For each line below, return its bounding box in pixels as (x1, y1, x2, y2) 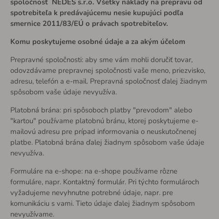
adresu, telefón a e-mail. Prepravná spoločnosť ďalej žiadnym (10, 76, 207, 87)
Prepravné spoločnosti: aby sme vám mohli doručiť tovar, (10, 55, 193, 65)
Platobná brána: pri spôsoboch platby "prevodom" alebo (10, 105, 192, 115)
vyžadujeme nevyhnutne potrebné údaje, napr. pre (10, 187, 173, 197)
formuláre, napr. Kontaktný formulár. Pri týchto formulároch (10, 176, 199, 187)
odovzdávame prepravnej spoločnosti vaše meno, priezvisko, (10, 66, 205, 76)
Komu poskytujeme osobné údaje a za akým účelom (10, 37, 185, 47)
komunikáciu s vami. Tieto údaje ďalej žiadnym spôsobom (10, 198, 195, 208)
